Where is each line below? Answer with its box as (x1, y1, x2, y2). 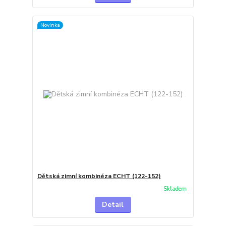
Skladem (163, 185, 187, 193)
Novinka (40, 21, 60, 29)
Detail (102, 200, 124, 210)
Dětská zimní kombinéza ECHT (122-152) (37, 172, 161, 180)
